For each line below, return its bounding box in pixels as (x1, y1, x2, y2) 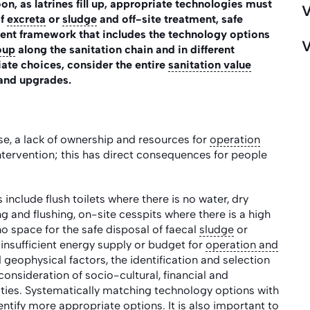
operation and (206, 238, 278, 251)
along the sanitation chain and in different (15, 43, 235, 56)
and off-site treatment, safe (97, 12, 243, 26)
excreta (7, 12, 46, 26)
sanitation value (168, 58, 251, 71)
